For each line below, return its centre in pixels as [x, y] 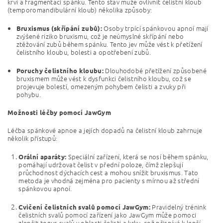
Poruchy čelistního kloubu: [60, 70]
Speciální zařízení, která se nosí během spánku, [137, 157]
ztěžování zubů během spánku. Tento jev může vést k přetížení [109, 44]
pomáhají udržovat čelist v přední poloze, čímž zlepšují [101, 165]
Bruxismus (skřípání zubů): [59, 28]
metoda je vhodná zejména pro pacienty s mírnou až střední [109, 180]
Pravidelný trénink [178, 207]
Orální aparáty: [43, 157]
